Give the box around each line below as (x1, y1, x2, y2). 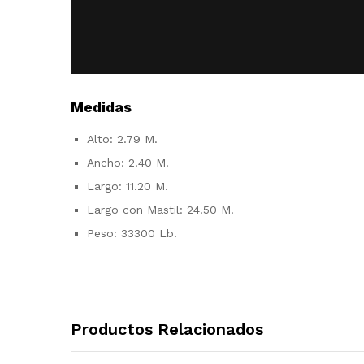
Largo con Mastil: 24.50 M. (87, 202, 234, 216)
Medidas (71, 97, 132, 115)
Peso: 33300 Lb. (87, 226, 177, 240)
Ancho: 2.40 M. (87, 155, 169, 169)
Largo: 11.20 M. (87, 179, 168, 193)
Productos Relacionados (71, 318, 263, 339)
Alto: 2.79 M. (87, 132, 158, 145)
